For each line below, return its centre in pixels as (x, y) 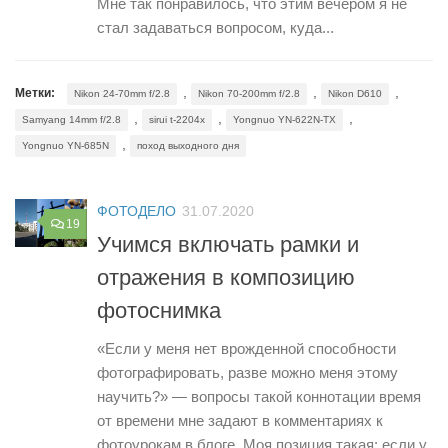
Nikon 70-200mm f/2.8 (249, 94)
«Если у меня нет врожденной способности (246, 348)
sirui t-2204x (177, 120)
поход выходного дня (188, 146)
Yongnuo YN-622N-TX (284, 120)
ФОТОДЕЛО (136, 211)
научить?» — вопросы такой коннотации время (259, 396)
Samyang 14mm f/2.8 (71, 120)
